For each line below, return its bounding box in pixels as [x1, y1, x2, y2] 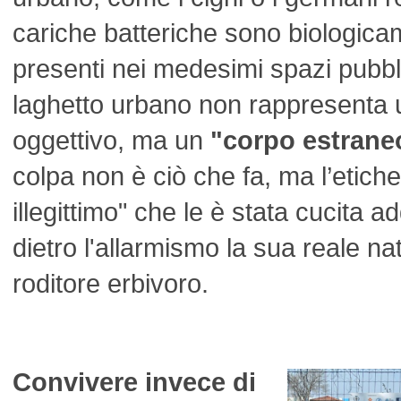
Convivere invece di [13, 367, 256, 397]
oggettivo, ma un [13, 125, 210, 155]
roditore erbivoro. [13, 269, 209, 298]
